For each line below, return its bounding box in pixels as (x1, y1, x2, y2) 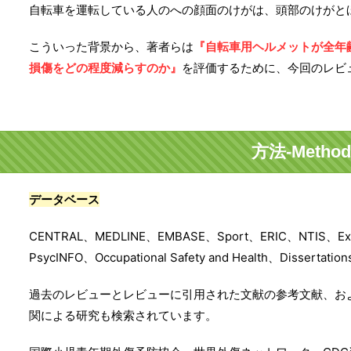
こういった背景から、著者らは (29, 38, 194, 54)
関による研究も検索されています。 (29, 307, 217, 323)
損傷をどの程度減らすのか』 (29, 60, 182, 75)
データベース (29, 191, 100, 207)
